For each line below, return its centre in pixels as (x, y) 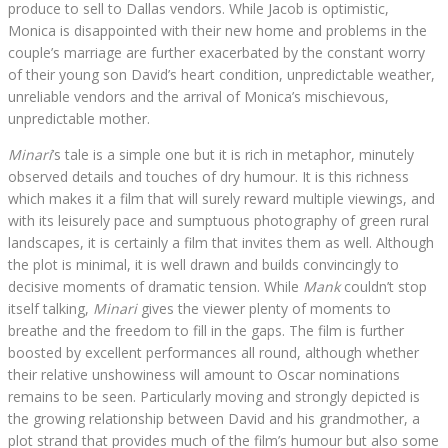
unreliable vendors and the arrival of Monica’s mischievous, (198, 97)
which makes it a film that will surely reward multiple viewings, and (221, 199)
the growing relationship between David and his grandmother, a (214, 419)
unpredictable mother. (79, 119)
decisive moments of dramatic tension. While (155, 287)
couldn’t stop (383, 287)
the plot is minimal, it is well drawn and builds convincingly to (203, 265)
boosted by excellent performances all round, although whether (213, 353)
